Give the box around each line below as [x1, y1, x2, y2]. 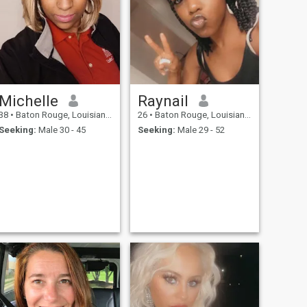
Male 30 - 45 [36, 125, 86, 136]
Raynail [137, 91, 188, 110]
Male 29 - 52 [175, 125, 225, 136]
